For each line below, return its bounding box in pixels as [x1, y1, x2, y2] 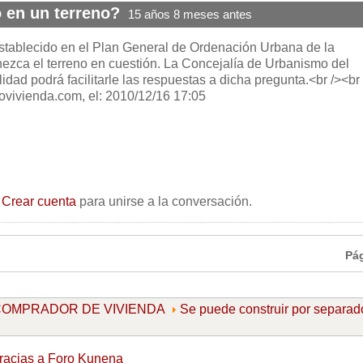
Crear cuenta [2, 194, 76, 209]
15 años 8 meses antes [128, 8, 252, 22]
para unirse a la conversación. [76, 194, 252, 209]
